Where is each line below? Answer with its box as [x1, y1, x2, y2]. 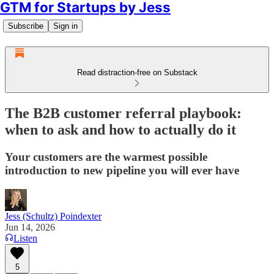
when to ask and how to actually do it [5, 121, 236, 138]
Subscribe [8, 21, 43, 31]
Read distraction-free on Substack [76, 68, 198, 77]
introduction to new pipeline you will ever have [5, 163, 239, 177]
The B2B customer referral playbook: [5, 105, 242, 121]
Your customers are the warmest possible [5, 150, 207, 163]
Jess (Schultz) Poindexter [5, 210, 102, 221]
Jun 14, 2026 [5, 221, 55, 232]
